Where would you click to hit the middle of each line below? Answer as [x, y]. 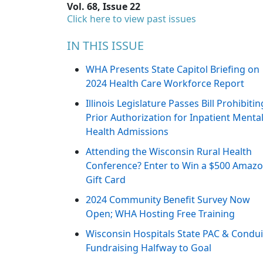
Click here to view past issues [131, 19]
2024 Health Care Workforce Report [165, 84]
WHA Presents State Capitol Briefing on [173, 70]
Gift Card [106, 180]
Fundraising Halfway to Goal [149, 248]
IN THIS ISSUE [105, 46]
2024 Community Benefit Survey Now [168, 200]
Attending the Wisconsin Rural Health [169, 152]
